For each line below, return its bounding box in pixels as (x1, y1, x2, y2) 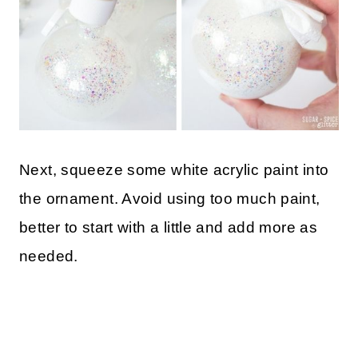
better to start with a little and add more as (19, 218, 318, 236)
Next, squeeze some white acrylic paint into (19, 161, 329, 178)
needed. (19, 247, 78, 265)
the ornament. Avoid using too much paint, (19, 189, 320, 207)
